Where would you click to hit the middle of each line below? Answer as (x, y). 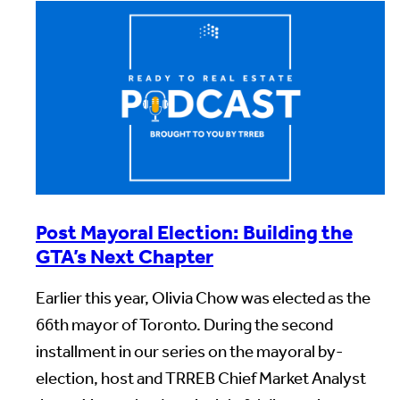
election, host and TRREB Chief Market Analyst (201, 379)
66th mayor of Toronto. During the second (184, 325)
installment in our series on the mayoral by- (189, 352)
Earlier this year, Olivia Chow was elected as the (203, 298)
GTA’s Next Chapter (125, 256)
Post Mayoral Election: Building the (194, 232)
